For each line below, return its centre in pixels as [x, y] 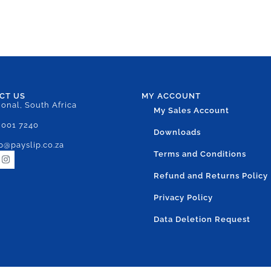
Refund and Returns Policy [211, 175]
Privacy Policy [183, 197]
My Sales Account [191, 110]
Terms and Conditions [200, 154]
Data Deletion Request [202, 219]
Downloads [177, 132]
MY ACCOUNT [171, 96]
